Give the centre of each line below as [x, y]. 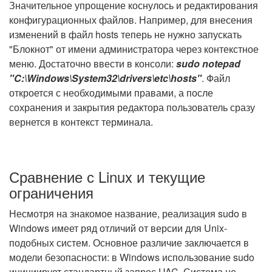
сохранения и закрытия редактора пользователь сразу [132, 107]
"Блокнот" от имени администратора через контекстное [134, 49]
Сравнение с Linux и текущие [107, 176]
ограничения [51, 192]
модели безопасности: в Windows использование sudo [132, 257]
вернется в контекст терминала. [81, 122]
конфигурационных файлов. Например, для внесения [131, 20]
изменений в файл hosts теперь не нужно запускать [125, 34]
